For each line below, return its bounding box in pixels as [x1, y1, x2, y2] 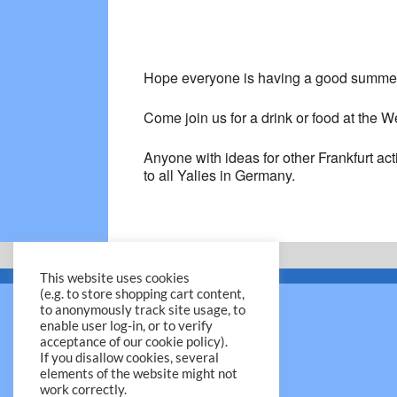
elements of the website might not [40, 366, 237, 381]
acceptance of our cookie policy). [40, 334, 228, 349]
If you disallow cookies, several [40, 350, 219, 365]
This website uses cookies [40, 270, 190, 285]
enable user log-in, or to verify [40, 318, 213, 333]
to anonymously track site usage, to [40, 302, 245, 317]
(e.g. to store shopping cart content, [40, 286, 245, 301]
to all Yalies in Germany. [144, 165, 295, 186]
